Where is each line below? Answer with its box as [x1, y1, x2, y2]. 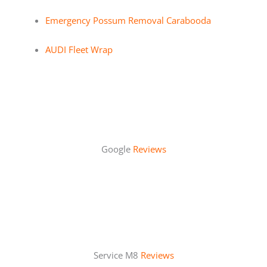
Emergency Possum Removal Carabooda [45, 14, 211, 26]
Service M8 [93, 249, 141, 261]
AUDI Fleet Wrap [45, 44, 113, 56]
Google [101, 142, 133, 155]
